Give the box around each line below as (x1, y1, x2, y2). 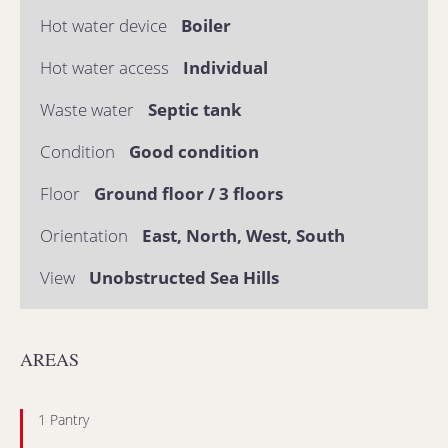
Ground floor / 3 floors (94, 182, 283, 205)
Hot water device (40, 14, 171, 37)
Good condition (129, 140, 259, 163)
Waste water (40, 98, 138, 121)
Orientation (40, 224, 132, 247)
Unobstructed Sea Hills (89, 266, 279, 289)
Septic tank (148, 98, 242, 121)
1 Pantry (38, 410, 89, 429)
